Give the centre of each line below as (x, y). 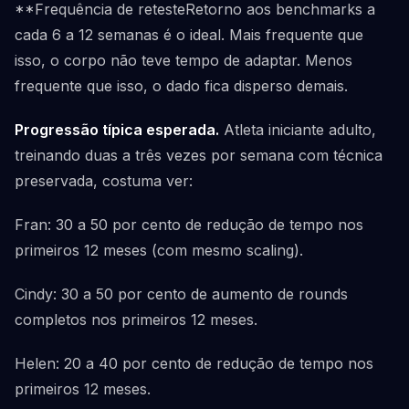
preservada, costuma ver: (104, 181)
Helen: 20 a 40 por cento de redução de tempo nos (194, 363)
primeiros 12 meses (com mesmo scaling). (159, 250)
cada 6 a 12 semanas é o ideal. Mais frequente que (189, 35)
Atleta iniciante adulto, (298, 130)
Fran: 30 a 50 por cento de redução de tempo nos (189, 225)
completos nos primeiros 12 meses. (136, 320)
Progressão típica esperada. (117, 130)
